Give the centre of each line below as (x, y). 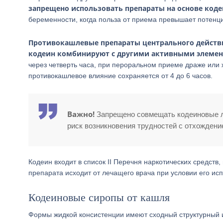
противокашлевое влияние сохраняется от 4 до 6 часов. (120, 76)
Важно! (81, 114)
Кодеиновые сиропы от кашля (99, 197)
